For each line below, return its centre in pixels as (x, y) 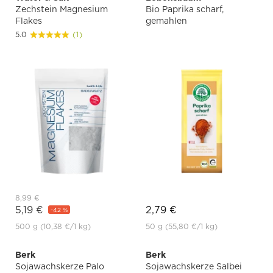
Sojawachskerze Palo (60, 266)
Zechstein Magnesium (62, 9)
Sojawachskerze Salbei (194, 266)
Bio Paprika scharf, (185, 9)
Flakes (29, 20)
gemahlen (166, 20)
